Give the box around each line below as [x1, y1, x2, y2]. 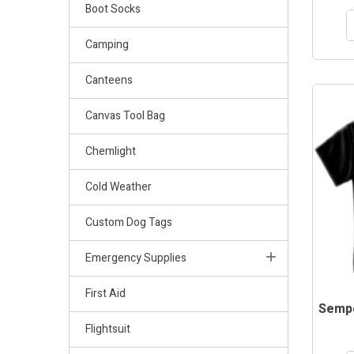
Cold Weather [85, 178, 152, 195]
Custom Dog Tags [85, 213, 172, 231]
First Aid [85, 284, 126, 302]
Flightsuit [85, 320, 130, 337]
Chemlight [85, 142, 136, 160]
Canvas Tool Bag [85, 107, 165, 124]
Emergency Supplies [85, 249, 186, 266]
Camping [85, 36, 129, 53]
